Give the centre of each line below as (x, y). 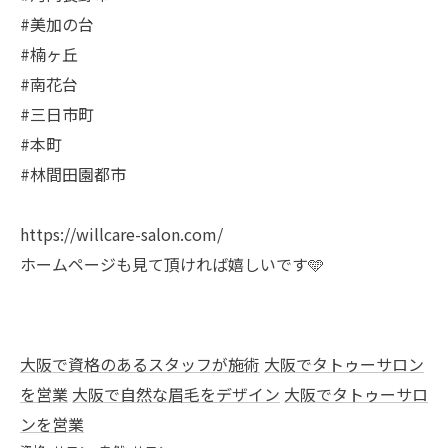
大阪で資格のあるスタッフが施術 (140, 364)
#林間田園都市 (73, 174)
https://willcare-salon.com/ (121, 234)
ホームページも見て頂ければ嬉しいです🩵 (172, 264)
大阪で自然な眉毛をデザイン (176, 394)
